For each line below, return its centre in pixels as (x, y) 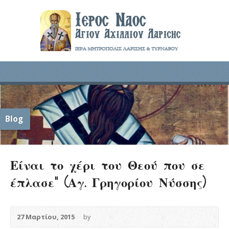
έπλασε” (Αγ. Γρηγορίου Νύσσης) (108, 182)
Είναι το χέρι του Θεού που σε (108, 165)
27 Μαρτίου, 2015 (46, 216)
